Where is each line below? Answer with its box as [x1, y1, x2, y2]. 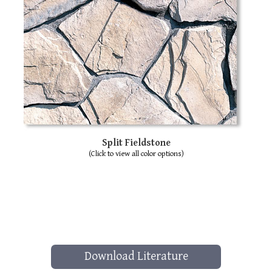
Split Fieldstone [101, 137, 171, 149]
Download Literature [84, 250, 188, 263]
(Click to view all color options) [88, 149, 184, 158]
